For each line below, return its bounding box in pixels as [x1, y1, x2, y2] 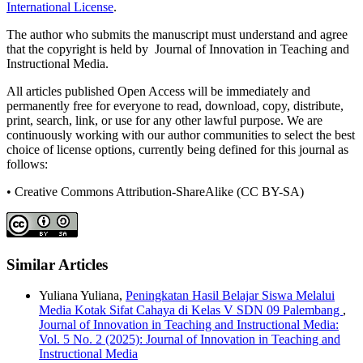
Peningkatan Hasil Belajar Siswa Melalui [126, 288, 335, 303]
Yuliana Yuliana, [39, 288, 126, 303]
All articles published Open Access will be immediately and [6, 83, 310, 98]
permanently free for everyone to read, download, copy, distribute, [6, 98, 344, 113]
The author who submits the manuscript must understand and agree [6, 27, 348, 41]
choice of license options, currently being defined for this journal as [6, 142, 348, 156]
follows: [6, 156, 48, 171]
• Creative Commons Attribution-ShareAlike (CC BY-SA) [6, 184, 304, 199]
